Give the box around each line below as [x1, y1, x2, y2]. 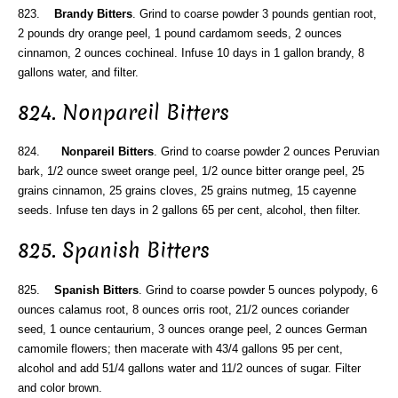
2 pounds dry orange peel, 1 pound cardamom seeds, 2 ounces [18, 26, 342, 40]
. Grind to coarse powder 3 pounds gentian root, [132, 6, 377, 20]
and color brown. [18, 381, 102, 395]
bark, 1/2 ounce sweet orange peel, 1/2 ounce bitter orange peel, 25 [18, 164, 364, 179]
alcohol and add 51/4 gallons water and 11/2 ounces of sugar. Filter [18, 362, 361, 376]
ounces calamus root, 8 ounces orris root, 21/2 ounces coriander [18, 303, 349, 317]
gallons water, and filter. [18, 65, 139, 79]
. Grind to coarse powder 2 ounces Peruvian [154, 145, 379, 159]
